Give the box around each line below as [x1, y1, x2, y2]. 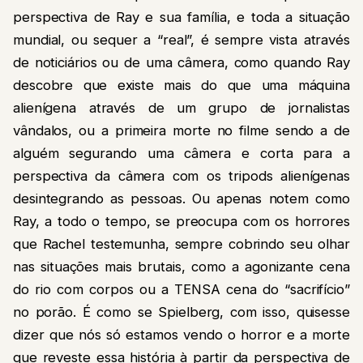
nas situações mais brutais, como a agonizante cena [13, 258, 350, 275]
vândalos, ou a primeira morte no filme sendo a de [13, 122, 350, 139]
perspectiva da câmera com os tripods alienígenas [13, 167, 350, 184]
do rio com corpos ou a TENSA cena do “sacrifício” [13, 280, 350, 297]
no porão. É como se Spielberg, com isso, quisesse [13, 303, 350, 320]
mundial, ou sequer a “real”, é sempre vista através [13, 31, 350, 48]
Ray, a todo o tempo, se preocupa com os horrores [13, 212, 350, 229]
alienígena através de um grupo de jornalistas [13, 99, 350, 116]
